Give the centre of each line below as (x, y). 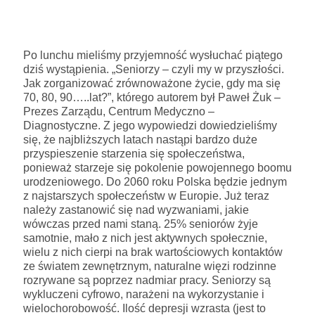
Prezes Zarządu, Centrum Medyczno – (119, 111)
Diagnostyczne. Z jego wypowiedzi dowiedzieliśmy (150, 125)
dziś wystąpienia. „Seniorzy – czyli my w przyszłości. (154, 69)
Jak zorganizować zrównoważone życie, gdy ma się (152, 83)
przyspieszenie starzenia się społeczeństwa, (134, 153)
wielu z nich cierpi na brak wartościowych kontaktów (153, 252)
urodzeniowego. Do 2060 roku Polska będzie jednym (155, 181)
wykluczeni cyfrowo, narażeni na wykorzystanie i (144, 294)
